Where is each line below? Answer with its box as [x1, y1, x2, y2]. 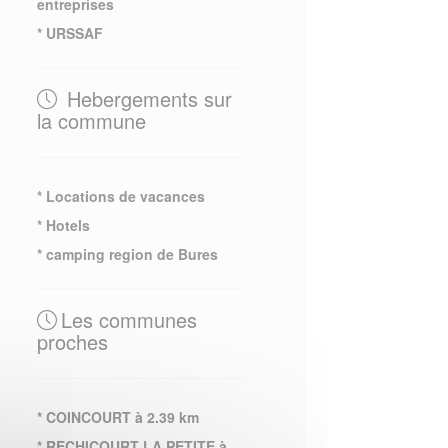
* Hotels [36, 215, 90, 235]
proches [36, 327, 108, 356]
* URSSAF [36, 23, 103, 43]
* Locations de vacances [36, 186, 205, 206]
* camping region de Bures [36, 244, 218, 264]
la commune [36, 106, 146, 135]
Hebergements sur [60, 84, 232, 113]
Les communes [60, 305, 197, 334]
